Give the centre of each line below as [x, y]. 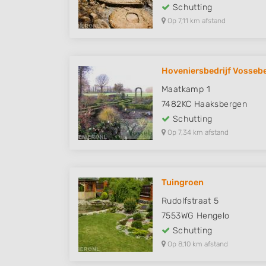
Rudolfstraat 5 [190, 201]
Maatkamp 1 [186, 90]
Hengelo [213, 216]
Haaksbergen [221, 104]
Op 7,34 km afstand [197, 133]
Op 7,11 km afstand [196, 21]
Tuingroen [183, 183]
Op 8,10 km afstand [197, 244]
